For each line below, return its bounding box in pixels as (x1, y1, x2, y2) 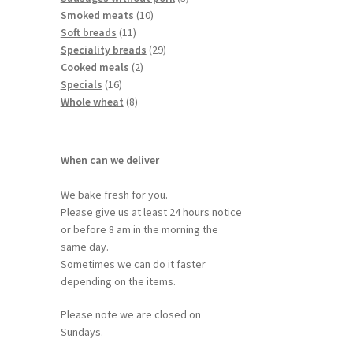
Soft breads (60, 25, 117, 39)
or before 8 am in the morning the (60, 221, 218, 236)
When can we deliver (60, 152, 159, 167)
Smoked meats (60, 8, 134, 22)
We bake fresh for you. (60, 187, 168, 202)
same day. (60, 239, 109, 254)
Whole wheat (60, 95, 124, 109)
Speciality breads (60, 43, 147, 57)
